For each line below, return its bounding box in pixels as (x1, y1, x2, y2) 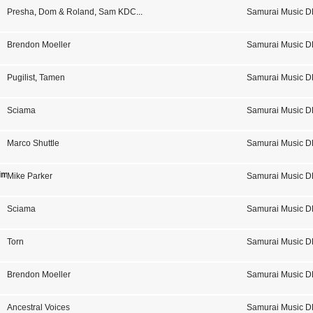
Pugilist (6, 73, 35, 82)
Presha (6, 7, 34, 17)
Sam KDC (98, 7, 136, 17)
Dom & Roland (38, 7, 94, 17)
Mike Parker (6, 171, 52, 181)
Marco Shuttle (6, 138, 59, 148)
